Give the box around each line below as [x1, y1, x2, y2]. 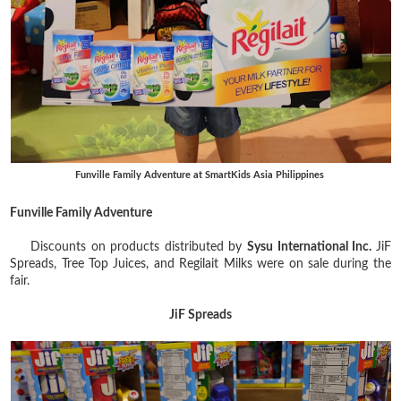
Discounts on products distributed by [30, 240, 248, 253]
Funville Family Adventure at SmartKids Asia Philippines [74, 169, 327, 180]
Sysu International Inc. [247, 240, 376, 253]
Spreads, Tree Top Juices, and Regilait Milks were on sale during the [10, 257, 391, 270]
